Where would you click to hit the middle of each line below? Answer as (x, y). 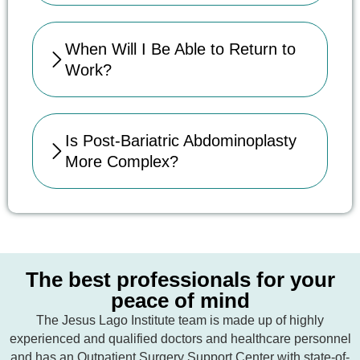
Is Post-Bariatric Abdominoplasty (181, 141)
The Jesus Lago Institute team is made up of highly (180, 321)
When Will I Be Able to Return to (180, 49)
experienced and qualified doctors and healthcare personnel (180, 339)
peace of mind (180, 301)
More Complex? (122, 162)
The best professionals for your (180, 280)
